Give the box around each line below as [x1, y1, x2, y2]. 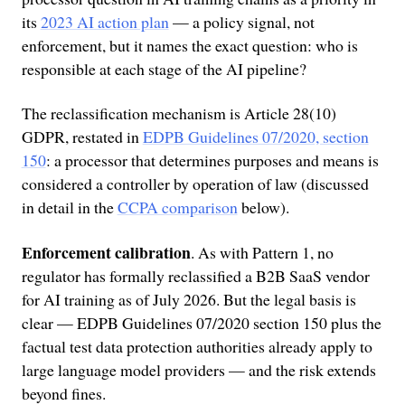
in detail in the [21, 196, 118, 219]
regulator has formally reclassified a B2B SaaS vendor [21, 265, 370, 287]
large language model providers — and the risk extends [21, 359, 376, 381]
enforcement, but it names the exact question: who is [21, 33, 358, 56]
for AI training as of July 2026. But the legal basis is [21, 288, 356, 311]
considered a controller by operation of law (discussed [21, 173, 369, 195]
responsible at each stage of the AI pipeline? [21, 57, 306, 80]
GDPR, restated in [21, 126, 143, 148]
